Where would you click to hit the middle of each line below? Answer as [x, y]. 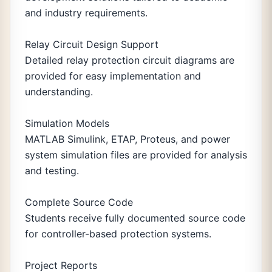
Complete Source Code [79, 202]
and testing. [52, 171]
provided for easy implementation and [113, 76]
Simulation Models [67, 123]
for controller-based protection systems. [118, 234]
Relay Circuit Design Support [92, 44]
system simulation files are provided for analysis [136, 155]
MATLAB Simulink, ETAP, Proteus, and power [127, 139]
